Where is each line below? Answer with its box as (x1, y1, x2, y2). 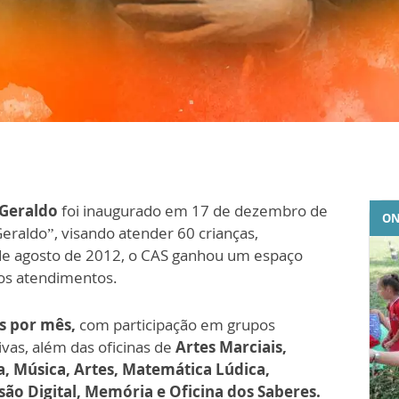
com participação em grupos (76, 313, 275, 335)
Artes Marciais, (175, 336, 287, 357)
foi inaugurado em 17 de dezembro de (58, 199, 328, 221)
